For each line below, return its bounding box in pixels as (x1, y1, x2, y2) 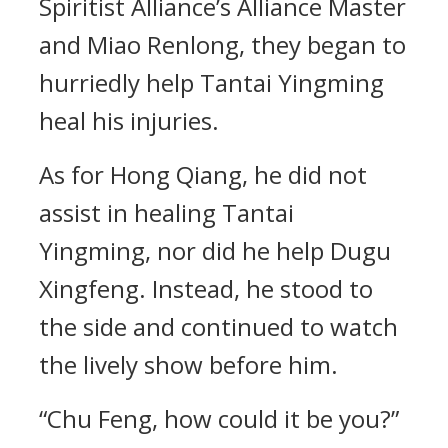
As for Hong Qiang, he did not (39, 158, 367, 191)
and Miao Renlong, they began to (39, 28, 406, 61)
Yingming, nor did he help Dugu (39, 234, 391, 267)
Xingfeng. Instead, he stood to (39, 272, 373, 305)
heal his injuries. (39, 104, 219, 137)
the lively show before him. (39, 348, 338, 381)
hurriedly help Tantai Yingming (39, 66, 384, 99)
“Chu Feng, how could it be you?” (39, 402, 399, 435)
